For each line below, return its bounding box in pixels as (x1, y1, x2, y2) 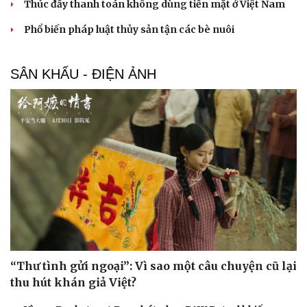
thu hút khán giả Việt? (10, 275, 136, 289)
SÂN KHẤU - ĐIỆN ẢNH (10, 66, 156, 82)
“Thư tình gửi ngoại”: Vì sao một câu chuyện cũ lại (10, 258, 297, 273)
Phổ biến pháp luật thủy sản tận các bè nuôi (24, 23, 234, 36)
